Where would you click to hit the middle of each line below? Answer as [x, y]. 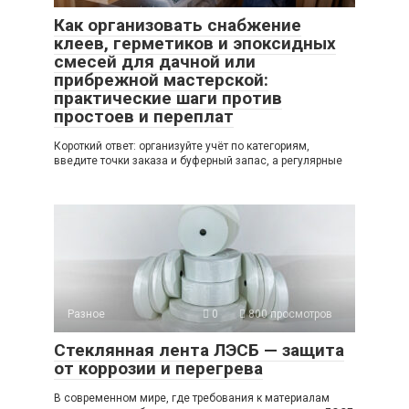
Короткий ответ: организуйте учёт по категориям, [182, 147]
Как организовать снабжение [178, 26]
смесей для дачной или [155, 62]
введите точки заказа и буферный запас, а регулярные [198, 161]
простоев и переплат [144, 117]
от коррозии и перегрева [158, 369]
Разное [86, 315]
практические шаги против [168, 99]
